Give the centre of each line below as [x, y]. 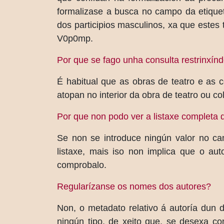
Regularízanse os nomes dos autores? [134, 186]
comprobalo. [82, 165]
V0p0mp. [75, 38]
